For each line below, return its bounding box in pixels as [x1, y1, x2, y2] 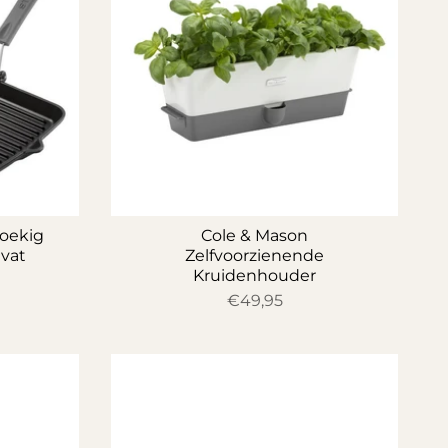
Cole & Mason [201, 226, 308, 245]
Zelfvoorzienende [185, 246, 324, 265]
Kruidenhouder [193, 266, 316, 285]
